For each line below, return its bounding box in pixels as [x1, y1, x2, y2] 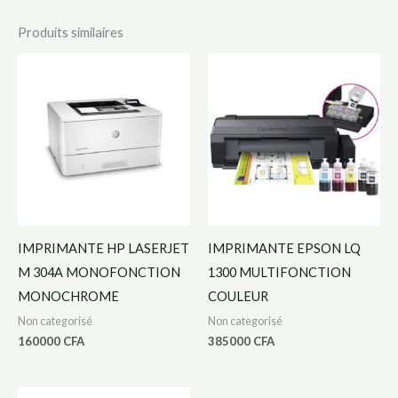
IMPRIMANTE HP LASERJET [18, 240, 189, 256]
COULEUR [208, 288, 268, 304]
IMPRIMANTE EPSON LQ [208, 240, 361, 256]
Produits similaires [18, 24, 123, 40]
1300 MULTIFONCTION [208, 264, 351, 280]
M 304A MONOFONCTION [18, 264, 180, 280]
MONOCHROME [18, 288, 119, 304]
